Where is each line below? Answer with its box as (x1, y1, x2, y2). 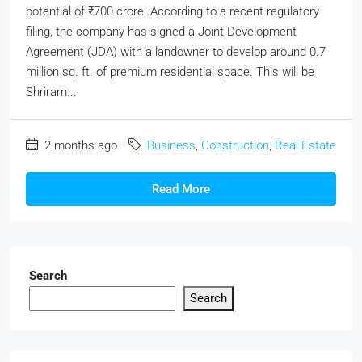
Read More (152, 182, 210, 196)
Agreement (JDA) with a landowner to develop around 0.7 (26, 44, 326, 59)
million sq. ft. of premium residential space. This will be (26, 65, 314, 79)
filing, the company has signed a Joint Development (26, 24, 297, 39)
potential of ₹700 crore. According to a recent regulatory (26, 4, 319, 19)
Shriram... (26, 85, 77, 99)
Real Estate (275, 138, 336, 153)
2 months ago (41, 138, 117, 153)
